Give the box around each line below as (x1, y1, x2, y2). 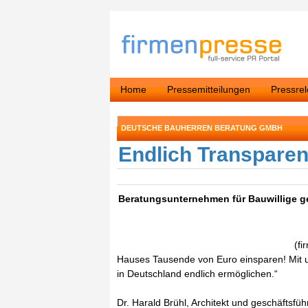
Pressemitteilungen (167, 84, 250, 95)
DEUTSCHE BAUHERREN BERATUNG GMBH (121, 124, 283, 132)
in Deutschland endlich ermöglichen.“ (117, 268, 278, 279)
